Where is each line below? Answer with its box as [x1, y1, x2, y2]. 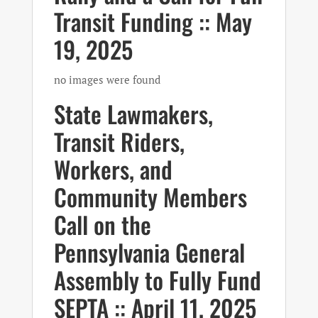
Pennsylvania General [53, 235, 245, 270]
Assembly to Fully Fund [53, 263, 261, 297]
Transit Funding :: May [53, 4, 252, 39]
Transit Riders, [53, 124, 185, 159]
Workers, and [53, 152, 172, 187]
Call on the [53, 207, 151, 242]
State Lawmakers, [53, 97, 213, 131]
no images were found [53, 72, 160, 87]
